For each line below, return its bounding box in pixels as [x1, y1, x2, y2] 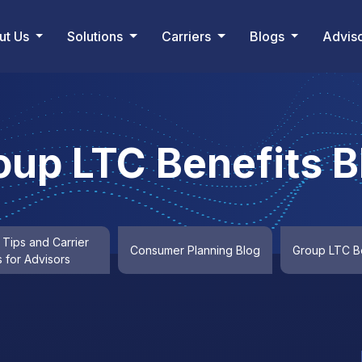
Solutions [67, 28, 127, 44]
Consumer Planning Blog [129, 243, 260, 257]
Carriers [161, 28, 214, 44]
